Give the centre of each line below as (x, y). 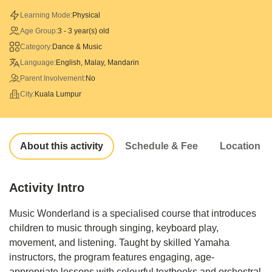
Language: (38, 62)
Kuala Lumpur (58, 94)
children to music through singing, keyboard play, (114, 228)
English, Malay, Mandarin (97, 62)
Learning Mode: (46, 15)
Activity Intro (47, 187)
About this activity (62, 146)
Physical (86, 15)
